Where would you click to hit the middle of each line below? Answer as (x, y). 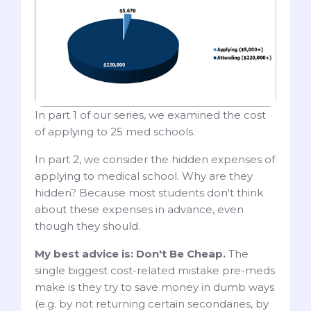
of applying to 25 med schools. (115, 132)
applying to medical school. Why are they (144, 176)
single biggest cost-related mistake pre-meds (155, 271)
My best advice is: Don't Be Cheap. (130, 254)
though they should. (90, 226)
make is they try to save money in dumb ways (154, 287)
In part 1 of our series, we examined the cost (150, 115)
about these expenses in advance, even (139, 210)
